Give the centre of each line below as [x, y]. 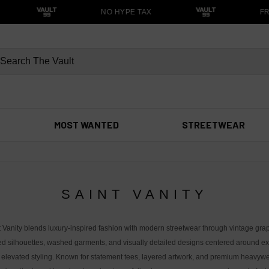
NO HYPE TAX [120, 12]
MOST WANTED [86, 125]
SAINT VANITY [134, 194]
